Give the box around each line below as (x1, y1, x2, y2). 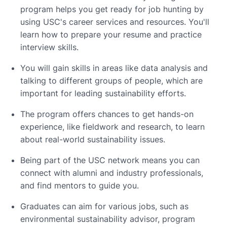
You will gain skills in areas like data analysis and (20, 62, 208, 73)
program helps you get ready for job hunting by (20, 4, 204, 14)
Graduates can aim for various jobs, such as (20, 201, 188, 211)
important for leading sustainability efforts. (20, 88, 186, 98)
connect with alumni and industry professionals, (20, 167, 203, 178)
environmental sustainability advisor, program (20, 213, 195, 224)
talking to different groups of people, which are (20, 75, 203, 86)
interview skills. (20, 42, 79, 52)
